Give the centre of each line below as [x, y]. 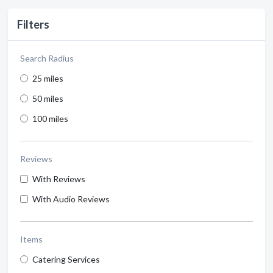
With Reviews [59, 179]
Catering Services [66, 259]
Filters [33, 24]
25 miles [48, 78]
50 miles [48, 98]
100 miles [50, 118]
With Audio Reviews [71, 199]
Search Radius [47, 58]
